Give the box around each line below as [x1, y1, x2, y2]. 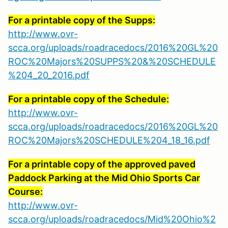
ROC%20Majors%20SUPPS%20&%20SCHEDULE [8, 56, 216, 67]
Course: [8, 186, 43, 197]
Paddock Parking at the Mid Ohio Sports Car [8, 173, 200, 184]
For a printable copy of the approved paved [8, 159, 195, 170]
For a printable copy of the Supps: [8, 15, 155, 26]
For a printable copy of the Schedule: [8, 94, 169, 105]
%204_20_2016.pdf [8, 70, 90, 81]
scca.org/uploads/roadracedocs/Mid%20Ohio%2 [8, 214, 216, 225]
